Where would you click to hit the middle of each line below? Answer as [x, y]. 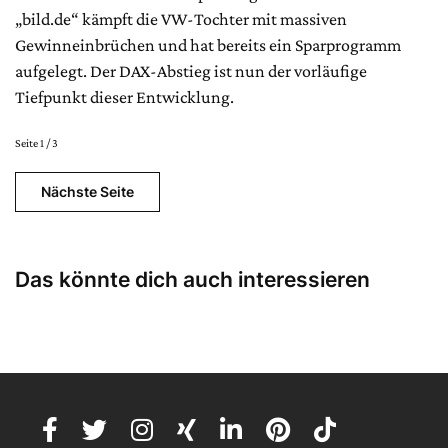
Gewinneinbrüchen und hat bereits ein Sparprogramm [208, 44]
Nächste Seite [87, 191]
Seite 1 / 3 [36, 142]
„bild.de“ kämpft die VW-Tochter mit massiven [181, 18]
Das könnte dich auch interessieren [192, 279]
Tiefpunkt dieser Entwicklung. [124, 96]
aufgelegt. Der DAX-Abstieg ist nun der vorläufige [191, 70]
